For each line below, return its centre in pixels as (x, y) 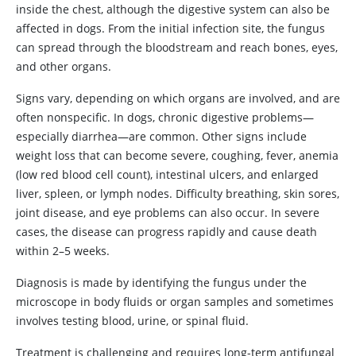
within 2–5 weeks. (63, 251)
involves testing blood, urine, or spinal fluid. (132, 321)
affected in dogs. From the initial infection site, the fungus (170, 28)
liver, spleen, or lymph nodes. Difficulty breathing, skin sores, (178, 193)
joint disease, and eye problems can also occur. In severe (168, 213)
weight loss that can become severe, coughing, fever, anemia (177, 155)
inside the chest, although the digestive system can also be (173, 9)
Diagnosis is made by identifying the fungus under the (161, 282)
